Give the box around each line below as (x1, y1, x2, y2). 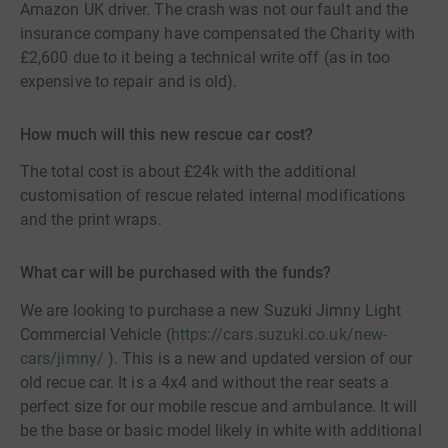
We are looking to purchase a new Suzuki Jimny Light (20, 300, 402, 320)
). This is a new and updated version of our (103, 348, 413, 368)
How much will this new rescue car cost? (20, 124, 314, 144)
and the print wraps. (20, 210, 162, 230)
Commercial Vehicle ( (20, 324, 171, 344)
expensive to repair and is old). (20, 71, 238, 91)
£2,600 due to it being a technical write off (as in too (20, 47, 391, 67)
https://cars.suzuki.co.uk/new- (170, 324, 388, 344)
